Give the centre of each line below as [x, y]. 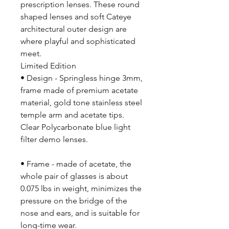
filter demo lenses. [54, 140]
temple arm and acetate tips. [72, 115]
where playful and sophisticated [78, 41]
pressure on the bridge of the [74, 201]
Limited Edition [48, 66]
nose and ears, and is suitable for [80, 213]
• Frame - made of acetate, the [76, 164]
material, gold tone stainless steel [81, 103]
